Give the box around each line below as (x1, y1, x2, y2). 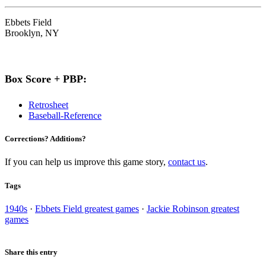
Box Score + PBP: (5, 73, 87, 85)
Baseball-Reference (28, 110, 102, 121)
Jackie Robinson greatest (147, 203, 239, 214)
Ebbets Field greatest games (35, 203, 139, 214)
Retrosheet (28, 100, 68, 110)
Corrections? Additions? (5, 134, 86, 144)
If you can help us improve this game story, (5, 157, 168, 167)
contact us (168, 157, 205, 167)
